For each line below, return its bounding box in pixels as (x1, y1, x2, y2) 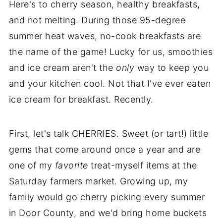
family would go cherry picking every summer (8, 191, 205, 202)
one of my (8, 160, 55, 170)
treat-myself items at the (88, 160, 197, 170)
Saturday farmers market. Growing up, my (8, 175, 188, 186)
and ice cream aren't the (8, 62, 116, 73)
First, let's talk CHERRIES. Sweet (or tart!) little (8, 128, 209, 139)
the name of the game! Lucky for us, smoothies (8, 46, 213, 57)
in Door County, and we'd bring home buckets (8, 207, 207, 218)
